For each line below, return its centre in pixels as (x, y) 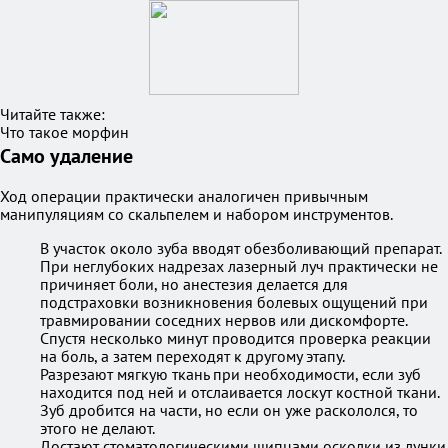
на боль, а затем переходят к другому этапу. (192, 356)
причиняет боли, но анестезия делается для (194, 284)
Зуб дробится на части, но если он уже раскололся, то (229, 410)
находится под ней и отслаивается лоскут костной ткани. (240, 392)
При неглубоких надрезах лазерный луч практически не (239, 266)
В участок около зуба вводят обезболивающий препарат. (240, 248)
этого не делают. (97, 428)
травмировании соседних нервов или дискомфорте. (223, 320)
